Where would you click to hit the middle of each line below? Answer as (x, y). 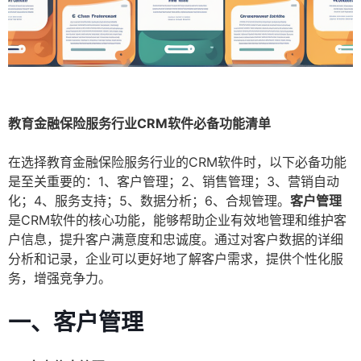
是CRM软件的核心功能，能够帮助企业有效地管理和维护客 (177, 220)
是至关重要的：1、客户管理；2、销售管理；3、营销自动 (174, 182)
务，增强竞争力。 (60, 278)
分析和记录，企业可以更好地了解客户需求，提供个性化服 (176, 259)
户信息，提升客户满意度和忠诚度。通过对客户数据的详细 (176, 240)
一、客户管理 (76, 323)
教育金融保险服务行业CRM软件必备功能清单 (139, 124)
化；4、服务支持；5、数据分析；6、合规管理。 (149, 201)
